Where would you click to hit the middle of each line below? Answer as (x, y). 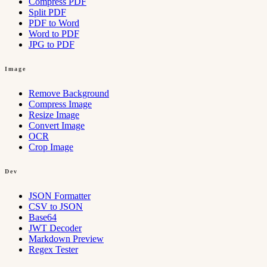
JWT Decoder (55, 228)
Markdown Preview (66, 238)
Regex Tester (53, 249)
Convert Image (57, 125)
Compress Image (60, 104)
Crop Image (51, 147)
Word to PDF (54, 33)
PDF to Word (54, 23)
